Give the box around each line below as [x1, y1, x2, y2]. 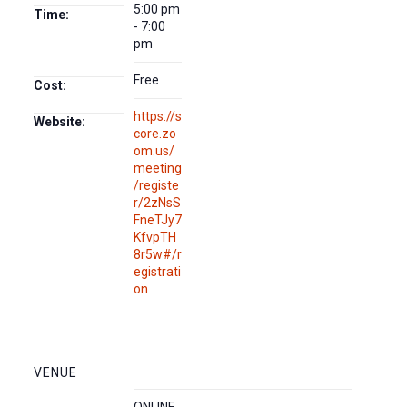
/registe [133, 178, 179, 193]
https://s [133, 109, 182, 124]
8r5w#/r [133, 247, 182, 262]
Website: [33, 114, 85, 129]
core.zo [133, 126, 176, 141]
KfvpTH [133, 230, 176, 244]
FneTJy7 [133, 213, 182, 227]
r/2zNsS [133, 195, 181, 210]
